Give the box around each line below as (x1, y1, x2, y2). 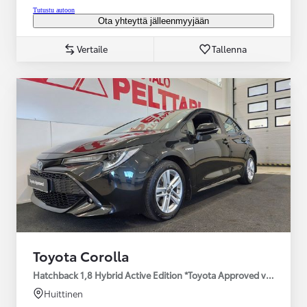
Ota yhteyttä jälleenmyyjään (98, 15, 209, 26)
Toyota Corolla (33, 245, 130, 265)
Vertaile (76, 42, 108, 55)
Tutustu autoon (33, 5, 75, 14)
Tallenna (212, 42, 247, 55)
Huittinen (44, 286, 83, 299)
